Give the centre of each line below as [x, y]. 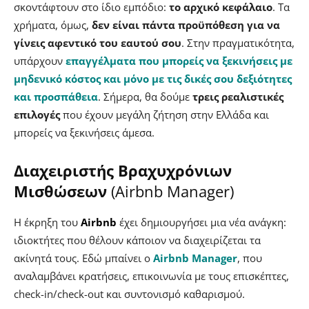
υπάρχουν [40, 61]
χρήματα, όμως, [53, 25]
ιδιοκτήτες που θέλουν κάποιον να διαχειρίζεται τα [137, 240]
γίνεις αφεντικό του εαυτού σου [98, 43]
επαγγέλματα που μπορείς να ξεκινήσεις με [179, 61]
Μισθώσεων [60, 191]
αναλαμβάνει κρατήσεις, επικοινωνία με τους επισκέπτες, [151, 276]
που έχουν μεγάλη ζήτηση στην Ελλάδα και [165, 115]
